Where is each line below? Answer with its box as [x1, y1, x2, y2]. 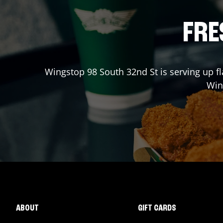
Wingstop [44, 66, 87, 78]
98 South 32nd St [87, 66, 158, 78]
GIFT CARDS [137, 204, 176, 213]
